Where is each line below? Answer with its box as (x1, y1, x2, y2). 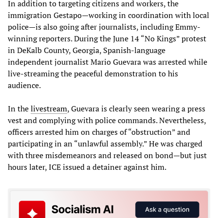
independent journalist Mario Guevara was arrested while (8, 56, 207, 68)
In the (8, 103, 31, 114)
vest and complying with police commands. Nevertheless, (8, 115, 206, 126)
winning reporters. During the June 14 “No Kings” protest (8, 33, 206, 44)
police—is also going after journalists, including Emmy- (8, 21, 200, 33)
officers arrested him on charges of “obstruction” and (8, 127, 190, 138)
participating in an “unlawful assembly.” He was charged (8, 138, 202, 149)
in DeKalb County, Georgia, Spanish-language (8, 45, 165, 56)
